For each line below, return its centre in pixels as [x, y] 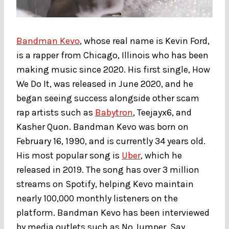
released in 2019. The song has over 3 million [108, 169]
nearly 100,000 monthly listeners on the [97, 198]
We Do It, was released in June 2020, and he [105, 84]
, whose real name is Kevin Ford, [145, 41]
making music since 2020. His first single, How [113, 69]
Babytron [114, 112]
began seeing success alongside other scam [108, 98]
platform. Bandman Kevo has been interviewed [113, 212]
